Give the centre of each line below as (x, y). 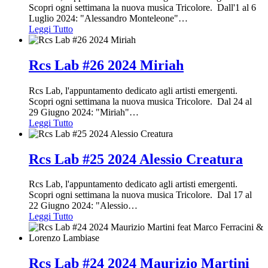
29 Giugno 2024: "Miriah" (79, 112)
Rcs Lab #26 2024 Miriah (106, 65)
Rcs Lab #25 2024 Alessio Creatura (136, 159)
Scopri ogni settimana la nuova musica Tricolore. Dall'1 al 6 (142, 7)
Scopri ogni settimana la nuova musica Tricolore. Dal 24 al (140, 101)
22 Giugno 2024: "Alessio (78, 206)
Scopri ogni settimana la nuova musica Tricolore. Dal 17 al (140, 195)
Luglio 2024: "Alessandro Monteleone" (103, 18)
